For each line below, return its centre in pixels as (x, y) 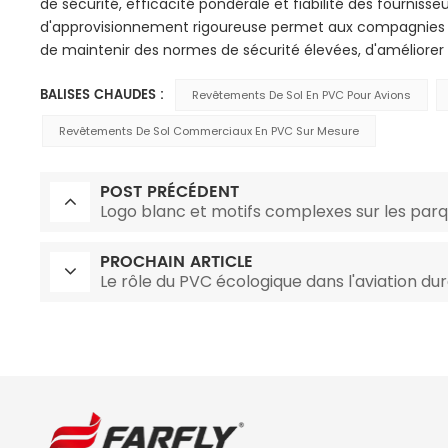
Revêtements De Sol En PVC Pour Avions (302, 95)
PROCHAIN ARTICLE (177, 262)
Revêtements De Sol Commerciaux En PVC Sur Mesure (209, 131)
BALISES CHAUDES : (102, 96)
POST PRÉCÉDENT (170, 192)
